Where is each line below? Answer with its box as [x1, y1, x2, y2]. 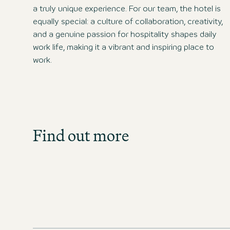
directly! [177, 137, 206, 145]
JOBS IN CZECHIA [157, 156, 226, 163]
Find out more [33, 122, 129, 148]
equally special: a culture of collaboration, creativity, [33, 18, 223, 26]
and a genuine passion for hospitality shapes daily [33, 31, 217, 39]
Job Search [156, 99, 227, 124]
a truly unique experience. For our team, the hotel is [33, 5, 221, 13]
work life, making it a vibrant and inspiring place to [33, 44, 214, 51]
